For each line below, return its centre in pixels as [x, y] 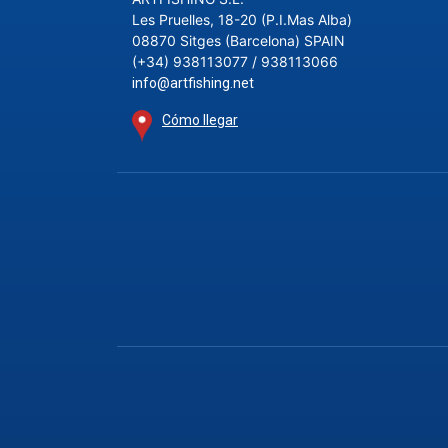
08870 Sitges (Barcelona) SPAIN [238, 40]
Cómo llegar [200, 120]
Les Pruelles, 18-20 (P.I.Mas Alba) [242, 19]
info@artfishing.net [193, 83]
